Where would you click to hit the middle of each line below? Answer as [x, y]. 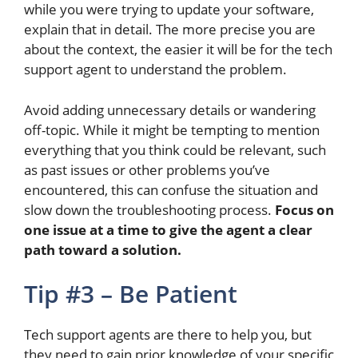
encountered [64, 189]
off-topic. [54, 129]
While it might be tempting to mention [201, 129]
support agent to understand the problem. [155, 70]
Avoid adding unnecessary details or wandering [170, 109]
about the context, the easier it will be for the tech [178, 50]
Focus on [304, 209]
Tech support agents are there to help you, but [168, 335]
